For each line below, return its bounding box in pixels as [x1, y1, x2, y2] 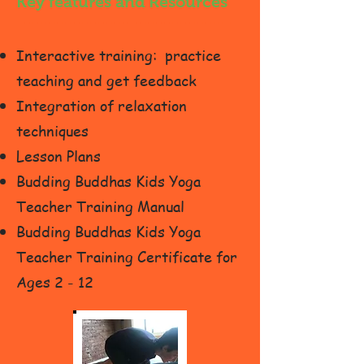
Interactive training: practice [16, 45, 221, 65]
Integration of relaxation [16, 95, 187, 115]
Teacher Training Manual [16, 196, 184, 216]
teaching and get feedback [16, 70, 197, 90]
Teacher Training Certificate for [16, 246, 237, 266]
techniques [16, 120, 89, 141]
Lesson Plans [16, 145, 101, 166]
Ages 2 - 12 [16, 271, 93, 292]
